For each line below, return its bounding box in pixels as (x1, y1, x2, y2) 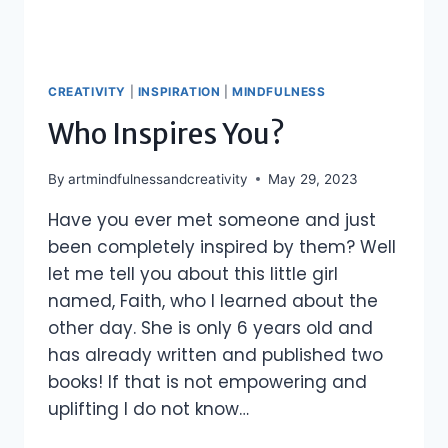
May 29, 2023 (268, 170, 359, 187)
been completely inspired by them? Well (48, 234, 396, 259)
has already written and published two (48, 342, 383, 367)
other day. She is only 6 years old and (48, 315, 373, 340)
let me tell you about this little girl (48, 261, 338, 286)
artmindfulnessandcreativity (68, 170, 249, 187)
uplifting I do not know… (48, 396, 249, 421)
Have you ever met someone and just (48, 207, 376, 232)
